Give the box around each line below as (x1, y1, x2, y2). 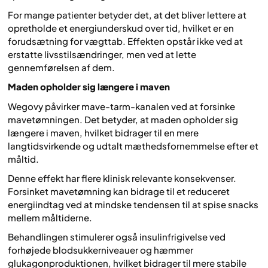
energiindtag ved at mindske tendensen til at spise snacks (8, 199, 258, 211)
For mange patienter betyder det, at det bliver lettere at (8, 8, 246, 20)
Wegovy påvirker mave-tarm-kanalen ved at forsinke (8, 100, 235, 112)
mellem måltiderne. (8, 212, 92, 224)
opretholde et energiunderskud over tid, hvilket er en (8, 22, 234, 33)
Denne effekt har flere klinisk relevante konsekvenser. (8, 172, 236, 184)
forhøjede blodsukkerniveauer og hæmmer (8, 244, 193, 256)
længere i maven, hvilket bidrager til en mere (8, 126, 199, 138)
